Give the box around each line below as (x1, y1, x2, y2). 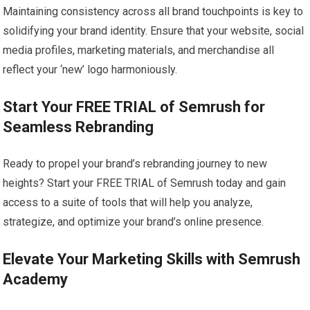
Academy (3, 271, 69, 289)
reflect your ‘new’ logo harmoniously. (3, 63, 178, 77)
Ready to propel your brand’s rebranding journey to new (3, 157, 268, 171)
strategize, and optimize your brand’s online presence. (3, 215, 264, 229)
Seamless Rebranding (3, 118, 154, 136)
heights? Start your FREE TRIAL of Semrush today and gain (3, 176, 286, 190)
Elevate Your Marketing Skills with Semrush (3, 250, 301, 268)
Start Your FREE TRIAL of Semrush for (3, 98, 266, 116)
